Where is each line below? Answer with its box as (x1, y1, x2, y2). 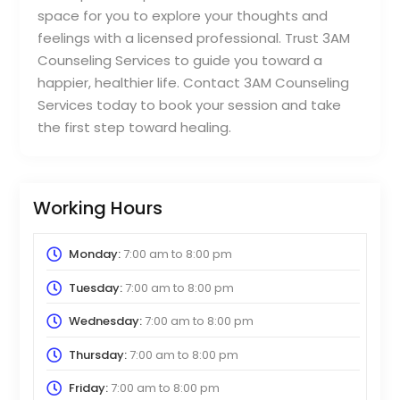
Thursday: (68, 346, 127, 363)
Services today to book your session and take (37, 96, 342, 115)
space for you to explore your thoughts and (37, 6, 329, 26)
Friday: (68, 379, 108, 397)
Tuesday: (68, 279, 122, 296)
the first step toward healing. (37, 118, 232, 137)
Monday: (68, 246, 121, 263)
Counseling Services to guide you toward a (37, 51, 323, 71)
